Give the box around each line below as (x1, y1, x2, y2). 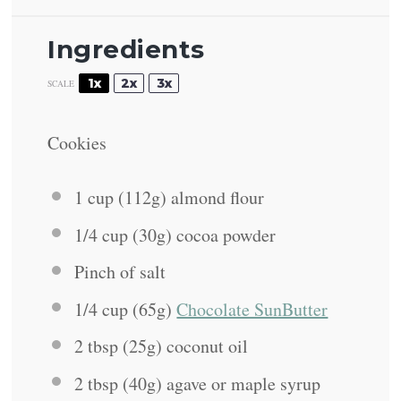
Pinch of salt (74, 260, 166, 285)
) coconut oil (156, 334, 249, 359)
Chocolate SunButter (176, 296, 328, 321)
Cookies (47, 131, 107, 156)
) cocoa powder (166, 222, 277, 247)
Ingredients (47, 34, 205, 65)
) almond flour (160, 185, 265, 210)
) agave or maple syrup (156, 371, 321, 396)
